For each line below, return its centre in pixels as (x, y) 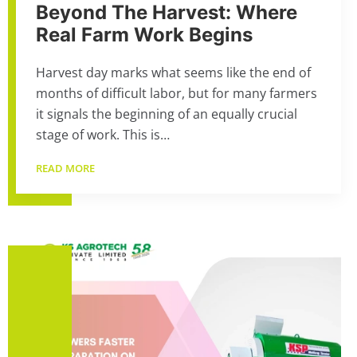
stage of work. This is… (103, 135)
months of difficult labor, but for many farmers (177, 93)
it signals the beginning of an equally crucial (167, 114)
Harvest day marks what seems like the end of (173, 73)
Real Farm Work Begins (144, 35)
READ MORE (67, 168)
